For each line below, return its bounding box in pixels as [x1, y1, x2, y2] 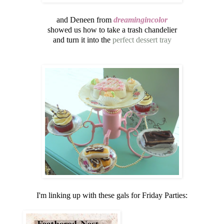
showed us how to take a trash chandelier [47, 25, 177, 34]
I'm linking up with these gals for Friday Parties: [36, 190, 187, 199]
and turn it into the [52, 35, 112, 44]
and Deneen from [56, 15, 111, 24]
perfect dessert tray [112, 35, 171, 44]
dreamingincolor [111, 15, 167, 24]
